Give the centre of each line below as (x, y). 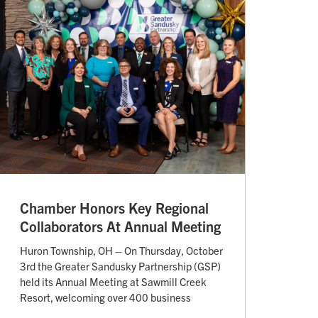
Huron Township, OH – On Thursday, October (121, 250)
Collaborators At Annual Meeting (120, 226)
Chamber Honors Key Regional (114, 207)
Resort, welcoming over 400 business (105, 297)
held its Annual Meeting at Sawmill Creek (113, 281)
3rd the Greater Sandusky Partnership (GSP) (120, 265)
